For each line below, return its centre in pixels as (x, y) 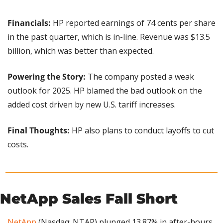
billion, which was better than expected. (81, 51)
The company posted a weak (140, 76)
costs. (18, 144)
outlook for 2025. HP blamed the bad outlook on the (105, 90)
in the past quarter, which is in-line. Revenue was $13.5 (109, 37)
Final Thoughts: (40, 130)
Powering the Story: (47, 76)
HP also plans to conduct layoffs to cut (143, 130)
